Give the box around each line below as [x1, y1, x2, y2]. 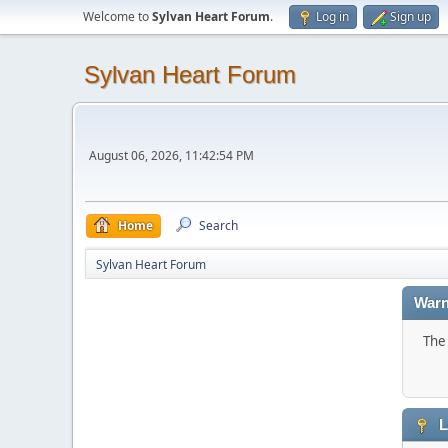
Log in [316, 8, 349, 25]
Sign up [390, 8, 431, 25]
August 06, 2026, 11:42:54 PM [89, 146, 254, 164]
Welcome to [83, 8, 152, 25]
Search [199, 217, 238, 234]
